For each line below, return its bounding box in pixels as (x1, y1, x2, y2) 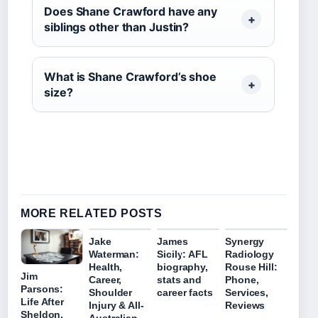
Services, (225, 287, 269, 298)
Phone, (225, 274, 259, 285)
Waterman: (89, 248, 140, 260)
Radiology (225, 248, 275, 260)
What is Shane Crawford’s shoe (44, 70, 217, 84)
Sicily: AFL (157, 248, 208, 260)
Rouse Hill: (225, 261, 278, 273)
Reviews (225, 300, 265, 311)
